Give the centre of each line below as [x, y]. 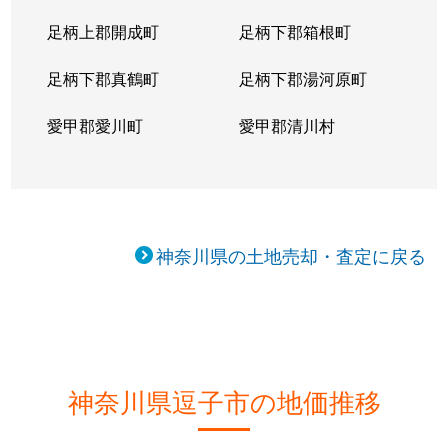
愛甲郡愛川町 [95, 125]
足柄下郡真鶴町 [103, 78]
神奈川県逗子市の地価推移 [224, 400]
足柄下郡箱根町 [294, 31]
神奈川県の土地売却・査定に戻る [291, 255]
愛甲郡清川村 [286, 125]
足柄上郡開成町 [103, 31]
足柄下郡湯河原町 [302, 78]
